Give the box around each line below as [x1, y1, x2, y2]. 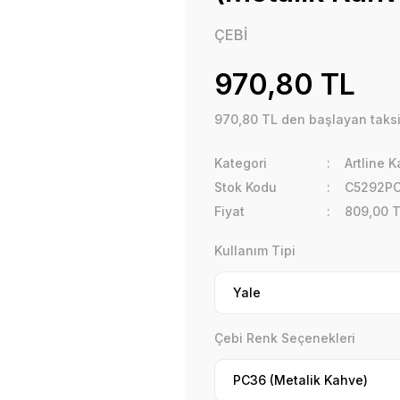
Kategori [214, 155, 267, 171]
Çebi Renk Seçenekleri [214, 330, 355, 346]
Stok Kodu [214, 179, 277, 195]
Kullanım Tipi [214, 243, 296, 258]
